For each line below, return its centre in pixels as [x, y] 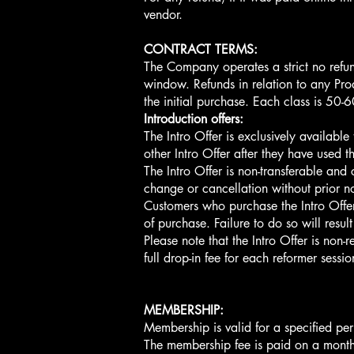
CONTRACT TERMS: [201, 49]
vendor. [163, 15]
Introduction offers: [194, 119]
